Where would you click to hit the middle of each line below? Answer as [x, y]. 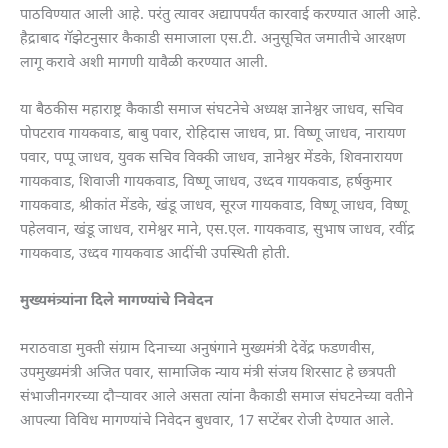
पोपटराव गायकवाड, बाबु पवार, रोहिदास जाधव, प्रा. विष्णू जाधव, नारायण [213, 134]
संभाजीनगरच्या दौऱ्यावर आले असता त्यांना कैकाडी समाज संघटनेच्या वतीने [216, 397]
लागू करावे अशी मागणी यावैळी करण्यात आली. [146, 63]
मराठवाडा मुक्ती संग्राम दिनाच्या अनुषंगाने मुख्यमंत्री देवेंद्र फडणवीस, [197, 349]
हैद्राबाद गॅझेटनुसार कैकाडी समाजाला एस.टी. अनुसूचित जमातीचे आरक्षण [213, 39]
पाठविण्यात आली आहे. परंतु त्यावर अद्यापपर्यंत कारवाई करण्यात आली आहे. [220, 15]
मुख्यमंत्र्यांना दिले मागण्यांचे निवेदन [116, 302]
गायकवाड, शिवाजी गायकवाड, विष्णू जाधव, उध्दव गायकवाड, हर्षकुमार [206, 182]
